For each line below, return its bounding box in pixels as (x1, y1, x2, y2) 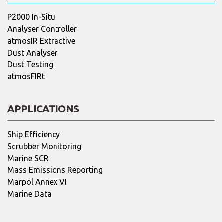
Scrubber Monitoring (7, 141, 81, 151)
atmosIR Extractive (7, 36, 75, 45)
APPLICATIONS (7, 103, 79, 114)
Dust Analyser (7, 48, 57, 57)
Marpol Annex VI (7, 177, 67, 186)
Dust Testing (7, 59, 53, 69)
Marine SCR (7, 153, 49, 163)
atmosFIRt (7, 71, 45, 81)
